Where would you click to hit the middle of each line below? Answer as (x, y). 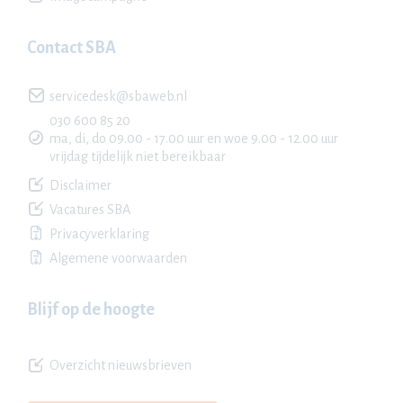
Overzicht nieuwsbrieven (121, 365)
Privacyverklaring (99, 234)
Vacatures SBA (90, 210)
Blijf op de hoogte (91, 309)
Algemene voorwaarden (118, 258)
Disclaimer (81, 185)
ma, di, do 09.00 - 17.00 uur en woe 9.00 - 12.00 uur (194, 139)
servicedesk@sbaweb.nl (118, 96)
